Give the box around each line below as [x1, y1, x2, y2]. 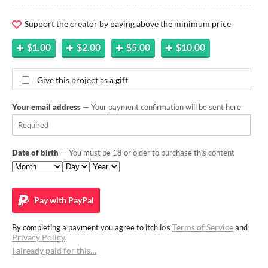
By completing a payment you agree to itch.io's [12, 222, 172, 232]
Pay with [32, 194, 66, 205]
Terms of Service [172, 221, 233, 232]
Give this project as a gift [37, 74, 128, 85]
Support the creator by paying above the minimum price [23, 19, 231, 29]
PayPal [66, 194, 94, 205]
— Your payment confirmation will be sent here [81, 102, 241, 112]
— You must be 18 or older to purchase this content [59, 147, 234, 157]
